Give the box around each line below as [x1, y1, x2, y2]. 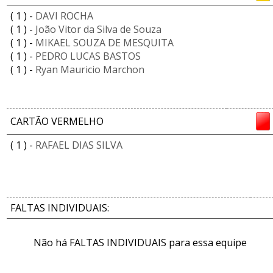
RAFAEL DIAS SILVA [35, 138, 122, 152]
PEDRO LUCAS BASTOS [35, 49, 141, 63]
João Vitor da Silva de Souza [35, 23, 161, 36]
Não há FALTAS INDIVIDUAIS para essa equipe [34, 236, 247, 249]
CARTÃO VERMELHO [10, 115, 104, 128]
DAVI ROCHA [35, 9, 93, 23]
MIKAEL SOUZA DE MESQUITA [35, 36, 174, 49]
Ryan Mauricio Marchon [35, 63, 144, 76]
